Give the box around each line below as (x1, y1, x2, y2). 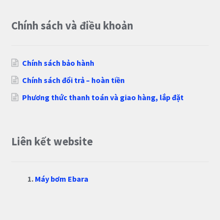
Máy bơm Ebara (34, 174, 88, 184)
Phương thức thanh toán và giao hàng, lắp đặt (22, 92, 184, 102)
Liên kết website (11, 135, 93, 149)
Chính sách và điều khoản (11, 18, 133, 32)
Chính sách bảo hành (22, 57, 95, 68)
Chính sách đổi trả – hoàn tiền (22, 75, 125, 85)
